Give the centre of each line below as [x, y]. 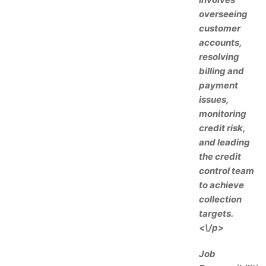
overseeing [223, 14]
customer [220, 28]
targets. [216, 213]
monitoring [223, 114]
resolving [219, 57]
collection [220, 199]
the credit [220, 156]
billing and [221, 71]
